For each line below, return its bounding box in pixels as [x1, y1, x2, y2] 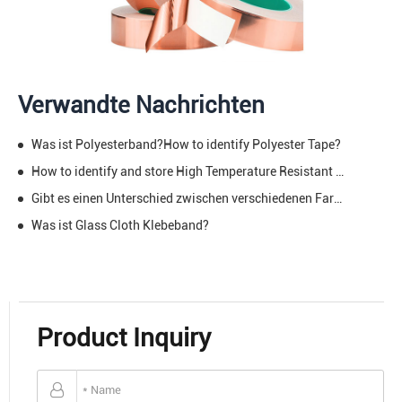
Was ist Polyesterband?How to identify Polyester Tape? [31, 136, 341, 152]
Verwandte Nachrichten [18, 91, 265, 118]
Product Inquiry [37, 322, 211, 353]
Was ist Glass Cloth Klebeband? [31, 217, 209, 232]
